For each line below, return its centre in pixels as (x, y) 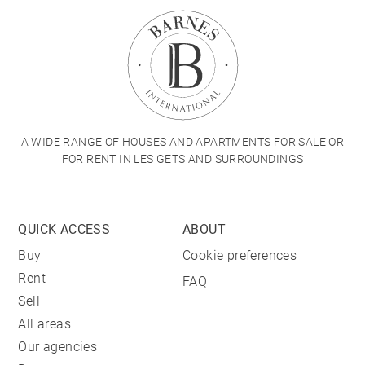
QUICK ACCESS (64, 229)
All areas (45, 324)
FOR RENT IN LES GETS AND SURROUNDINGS (182, 159)
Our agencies (58, 347)
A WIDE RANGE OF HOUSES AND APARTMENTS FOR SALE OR (182, 142)
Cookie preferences (240, 255)
